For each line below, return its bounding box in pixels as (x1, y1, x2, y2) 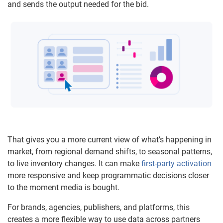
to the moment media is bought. (7, 182, 119, 192)
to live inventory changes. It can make (7, 158, 141, 168)
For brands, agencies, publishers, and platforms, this (7, 202, 190, 212)
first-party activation (141, 158, 212, 168)
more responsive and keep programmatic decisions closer (7, 170, 209, 180)
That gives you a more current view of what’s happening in (7, 134, 212, 144)
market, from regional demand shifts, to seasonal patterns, (7, 146, 212, 156)
